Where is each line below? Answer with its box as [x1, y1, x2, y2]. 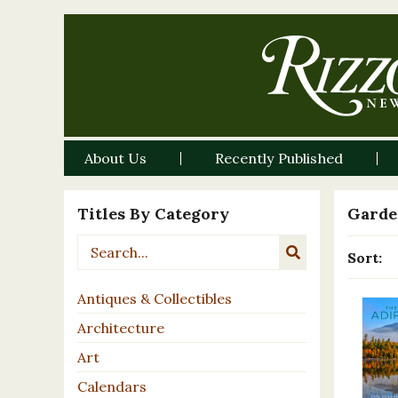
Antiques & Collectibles [77, 290, 232, 308]
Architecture [77, 319, 164, 338]
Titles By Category [77, 203, 229, 225]
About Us [84, 149, 147, 168]
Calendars [77, 378, 147, 396]
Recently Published [215, 149, 344, 168]
